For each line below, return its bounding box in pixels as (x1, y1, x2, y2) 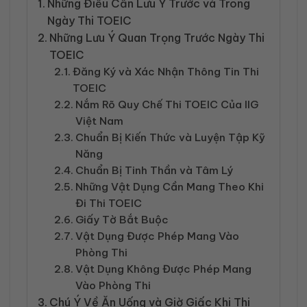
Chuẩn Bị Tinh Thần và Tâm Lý (75, 164, 234, 177)
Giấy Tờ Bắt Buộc (75, 213, 169, 227)
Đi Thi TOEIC (75, 197, 143, 210)
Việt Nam (75, 114, 124, 128)
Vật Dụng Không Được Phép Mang (75, 262, 252, 276)
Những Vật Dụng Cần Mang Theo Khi (75, 180, 265, 194)
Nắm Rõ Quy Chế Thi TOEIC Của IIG (75, 98, 259, 112)
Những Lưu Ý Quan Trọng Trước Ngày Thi (49, 31, 265, 45)
